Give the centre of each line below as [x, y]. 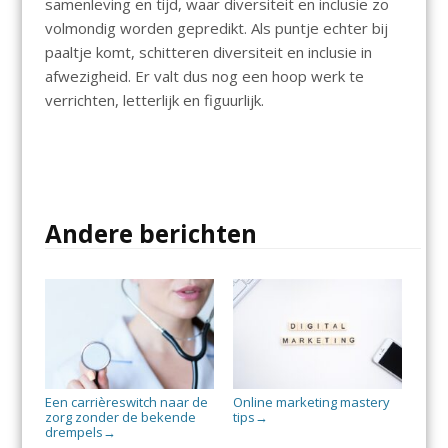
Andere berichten [150, 233]
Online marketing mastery [311, 401]
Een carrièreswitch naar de [126, 401]
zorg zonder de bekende [120, 416]
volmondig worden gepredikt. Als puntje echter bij [216, 28]
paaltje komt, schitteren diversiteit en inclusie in [208, 52]
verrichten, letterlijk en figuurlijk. [154, 100]
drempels [73, 431]
